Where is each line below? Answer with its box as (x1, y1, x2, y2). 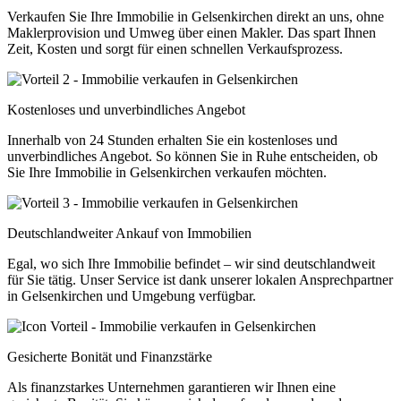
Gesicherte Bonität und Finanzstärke (7, 348, 212, 364)
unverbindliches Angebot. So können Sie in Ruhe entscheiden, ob (7, 148, 378, 164)
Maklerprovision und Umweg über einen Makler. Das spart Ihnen (7, 24, 376, 40)
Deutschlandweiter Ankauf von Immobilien (7, 225, 252, 241)
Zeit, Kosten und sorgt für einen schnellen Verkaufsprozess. (7, 40, 343, 56)
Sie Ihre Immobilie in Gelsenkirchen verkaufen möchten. (7, 164, 327, 180)
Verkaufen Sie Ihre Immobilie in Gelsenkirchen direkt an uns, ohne (7, 8, 384, 24)
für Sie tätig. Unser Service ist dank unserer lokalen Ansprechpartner (7, 271, 393, 287)
